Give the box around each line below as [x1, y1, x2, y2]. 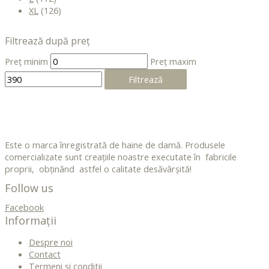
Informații [5, 213, 56, 228]
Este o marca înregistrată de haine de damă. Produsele [5, 138, 225, 151]
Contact [29, 248, 61, 261]
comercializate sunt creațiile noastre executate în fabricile [5, 150, 237, 163]
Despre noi [29, 236, 73, 249]
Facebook [5, 201, 44, 213]
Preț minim [5, 55, 48, 67]
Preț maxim [150, 55, 196, 67]
